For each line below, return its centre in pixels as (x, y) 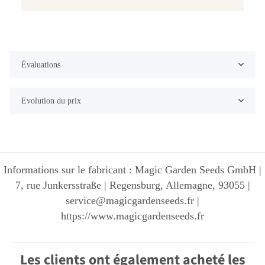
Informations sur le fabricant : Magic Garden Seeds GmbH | (132, 169)
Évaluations (41, 64)
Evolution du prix (51, 101)
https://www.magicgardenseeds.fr (132, 216)
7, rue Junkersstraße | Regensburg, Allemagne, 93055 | (132, 185)
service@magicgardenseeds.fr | (132, 200)
